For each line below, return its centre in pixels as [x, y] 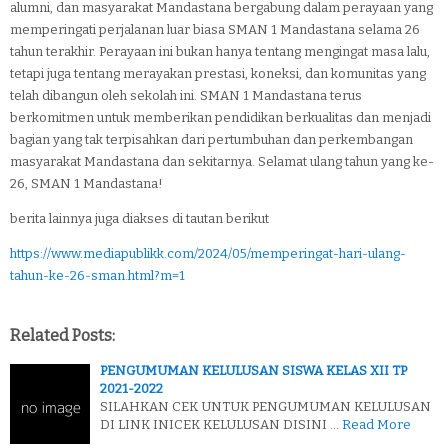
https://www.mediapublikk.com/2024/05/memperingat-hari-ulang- [208, 253]
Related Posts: [62, 335]
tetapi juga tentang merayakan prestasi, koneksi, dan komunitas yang [218, 73]
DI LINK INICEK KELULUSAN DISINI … [219, 424]
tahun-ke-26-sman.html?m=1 [97, 275]
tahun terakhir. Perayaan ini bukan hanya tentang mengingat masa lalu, [220, 51]
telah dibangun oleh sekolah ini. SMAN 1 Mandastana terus [186, 95]
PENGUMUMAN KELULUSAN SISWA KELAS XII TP [253, 370]
